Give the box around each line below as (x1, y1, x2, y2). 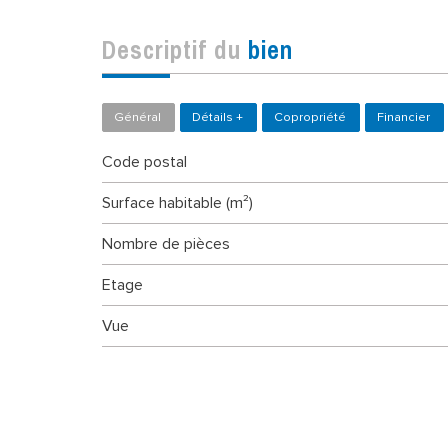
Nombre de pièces (113, 233, 230, 254)
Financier (377, 108, 430, 125)
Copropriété (274, 108, 346, 125)
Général (114, 108, 161, 125)
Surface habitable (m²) (111, 192, 253, 213)
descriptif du (117, 32, 248, 67)
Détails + (192, 108, 243, 125)
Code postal (113, 151, 187, 172)
